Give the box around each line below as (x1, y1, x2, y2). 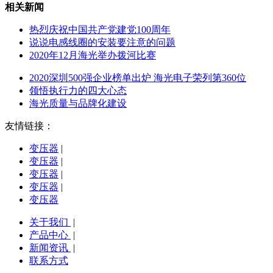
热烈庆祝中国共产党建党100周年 (29, 24, 171, 35)
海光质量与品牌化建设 (29, 98, 127, 109)
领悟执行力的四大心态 (29, 85, 127, 96)
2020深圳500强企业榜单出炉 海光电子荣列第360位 (29, 73, 246, 83)
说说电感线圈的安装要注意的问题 (29, 37, 175, 48)
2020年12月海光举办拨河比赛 (29, 50, 156, 61)
